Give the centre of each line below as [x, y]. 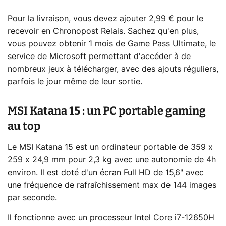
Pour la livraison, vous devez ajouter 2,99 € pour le [105, 19]
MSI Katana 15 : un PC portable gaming [107, 111]
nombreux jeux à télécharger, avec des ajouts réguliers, [113, 69]
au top [24, 126]
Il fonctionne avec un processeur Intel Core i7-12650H [111, 218]
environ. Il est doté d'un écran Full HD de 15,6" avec [106, 173]
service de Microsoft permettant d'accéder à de [99, 57]
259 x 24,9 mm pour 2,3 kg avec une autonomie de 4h [112, 160]
